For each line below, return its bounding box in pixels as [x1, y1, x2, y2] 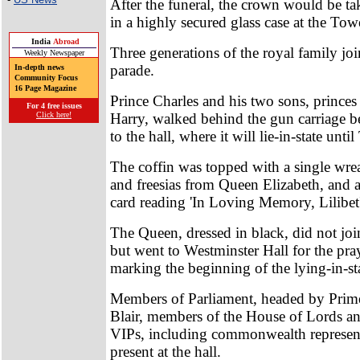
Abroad [53, 37, 80, 46]
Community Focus [10, 73, 78, 82]
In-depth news [10, 63, 64, 72]
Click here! [36, 110, 72, 119]
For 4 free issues [26, 101, 82, 110]
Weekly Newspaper [23, 48, 84, 57]
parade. [110, 61, 154, 79]
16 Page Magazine [10, 84, 76, 92]
